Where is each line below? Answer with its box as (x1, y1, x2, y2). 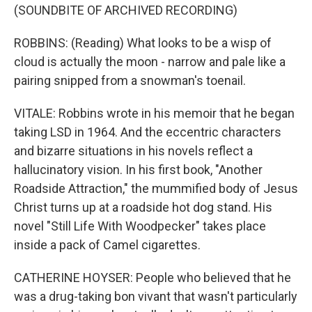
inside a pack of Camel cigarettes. (14, 237, 201, 252)
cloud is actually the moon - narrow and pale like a (14, 54, 286, 69)
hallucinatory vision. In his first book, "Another (14, 162, 263, 177)
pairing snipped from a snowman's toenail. (14, 73, 246, 88)
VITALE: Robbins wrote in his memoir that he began (14, 106, 295, 120)
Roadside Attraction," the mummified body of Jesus (14, 181, 298, 196)
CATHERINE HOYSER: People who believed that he (14, 270, 291, 285)
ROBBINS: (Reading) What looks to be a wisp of (14, 36, 272, 50)
